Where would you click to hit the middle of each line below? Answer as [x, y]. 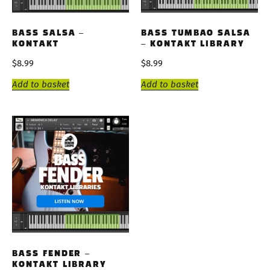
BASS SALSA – [49, 34]
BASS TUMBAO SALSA [196, 34]
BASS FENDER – [52, 254]
